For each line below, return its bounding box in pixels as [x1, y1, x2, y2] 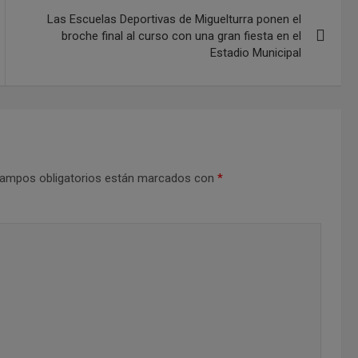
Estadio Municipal [210, 45, 302, 60]
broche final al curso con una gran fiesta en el [62, 28, 302, 43]
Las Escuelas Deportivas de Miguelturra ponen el [47, 11, 302, 26]
